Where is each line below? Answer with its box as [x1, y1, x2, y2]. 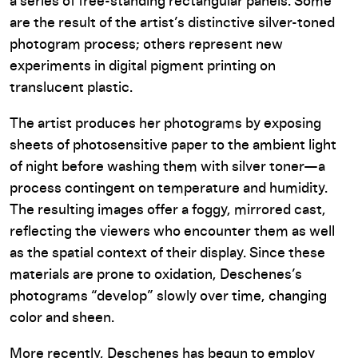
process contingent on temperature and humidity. [10, 181, 328, 196]
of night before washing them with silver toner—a [10, 160, 325, 174]
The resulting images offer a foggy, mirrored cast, [10, 203, 326, 217]
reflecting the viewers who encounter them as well [10, 225, 335, 239]
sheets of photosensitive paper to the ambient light [10, 138, 336, 153]
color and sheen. [10, 311, 114, 325]
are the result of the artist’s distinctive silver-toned [10, 16, 335, 30]
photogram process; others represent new [10, 38, 283, 52]
